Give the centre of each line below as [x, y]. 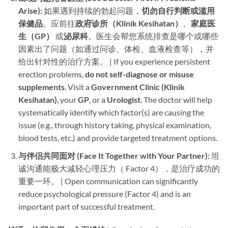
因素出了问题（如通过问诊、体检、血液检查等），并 [116, 49]
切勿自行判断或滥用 [178, 11]
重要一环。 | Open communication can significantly [108, 181]
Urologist [123, 100]
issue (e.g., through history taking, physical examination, [115, 125]
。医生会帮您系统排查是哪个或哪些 [153, 36]
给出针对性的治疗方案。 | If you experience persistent [114, 62]
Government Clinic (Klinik [138, 87]
